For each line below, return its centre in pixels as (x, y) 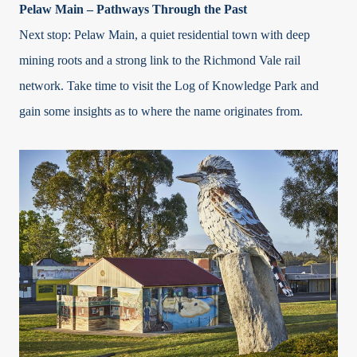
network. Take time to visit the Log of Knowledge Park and (169, 85)
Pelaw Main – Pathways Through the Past (133, 9)
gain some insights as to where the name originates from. (161, 111)
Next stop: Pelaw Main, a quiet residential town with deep (165, 34)
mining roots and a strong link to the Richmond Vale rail (160, 60)
